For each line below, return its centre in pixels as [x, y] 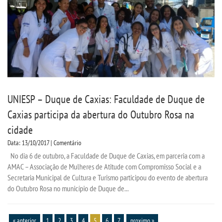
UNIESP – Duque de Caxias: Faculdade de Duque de [106, 99]
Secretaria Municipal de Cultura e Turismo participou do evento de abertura [108, 177]
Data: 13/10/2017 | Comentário [44, 142]
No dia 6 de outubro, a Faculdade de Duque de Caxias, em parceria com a [106, 155]
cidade [23, 130]
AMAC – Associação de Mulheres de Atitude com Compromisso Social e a [104, 166]
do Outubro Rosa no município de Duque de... [68, 188]
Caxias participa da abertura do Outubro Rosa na [101, 114]
